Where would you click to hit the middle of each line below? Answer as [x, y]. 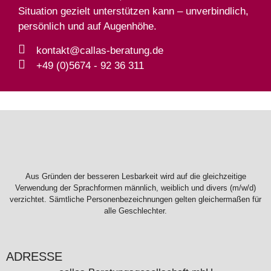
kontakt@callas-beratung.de [100, 50]
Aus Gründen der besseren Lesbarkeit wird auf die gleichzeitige [135, 177]
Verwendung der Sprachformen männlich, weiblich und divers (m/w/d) [135, 188]
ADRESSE [34, 257]
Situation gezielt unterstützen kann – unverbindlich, [133, 11]
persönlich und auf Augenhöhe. [87, 27]
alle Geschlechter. [135, 211]
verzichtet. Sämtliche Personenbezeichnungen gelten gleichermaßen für [135, 200]
